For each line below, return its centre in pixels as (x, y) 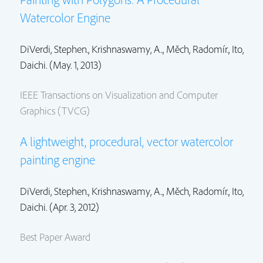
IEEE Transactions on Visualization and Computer (119, 95)
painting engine (58, 160)
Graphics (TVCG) (55, 111)
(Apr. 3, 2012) (73, 207)
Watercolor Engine (65, 18)
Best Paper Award (55, 237)
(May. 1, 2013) (74, 65)
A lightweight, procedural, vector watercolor (127, 142)
